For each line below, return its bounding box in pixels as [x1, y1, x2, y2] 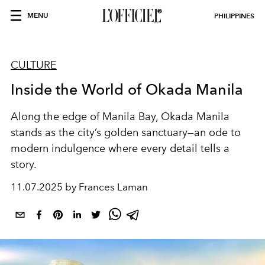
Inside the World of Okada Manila [11, 80, 244, 98]
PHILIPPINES [214, 11, 254, 20]
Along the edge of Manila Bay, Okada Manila [11, 110, 230, 123]
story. [11, 158, 37, 171]
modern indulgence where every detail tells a [11, 142, 230, 155]
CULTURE [11, 59, 57, 72]
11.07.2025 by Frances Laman [11, 181, 148, 193]
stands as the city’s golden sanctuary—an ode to [11, 126, 241, 139]
